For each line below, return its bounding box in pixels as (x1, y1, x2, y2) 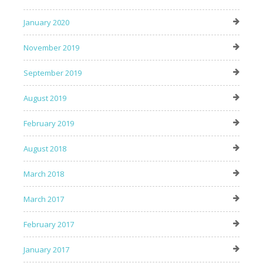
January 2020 (23, 17, 69, 28)
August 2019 (23, 93, 66, 104)
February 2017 (23, 219, 74, 230)
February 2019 (23, 118, 74, 129)
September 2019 (23, 68, 82, 79)
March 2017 (23, 194, 64, 205)
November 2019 (23, 42, 79, 53)
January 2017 (23, 244, 69, 255)
